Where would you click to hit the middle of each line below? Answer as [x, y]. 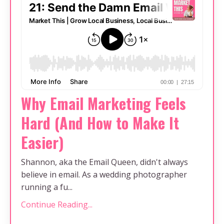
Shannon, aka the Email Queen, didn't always [104, 162]
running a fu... [47, 187]
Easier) [42, 142]
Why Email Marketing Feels [103, 103]
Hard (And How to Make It [100, 122]
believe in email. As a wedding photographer [104, 174]
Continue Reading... [57, 204]
